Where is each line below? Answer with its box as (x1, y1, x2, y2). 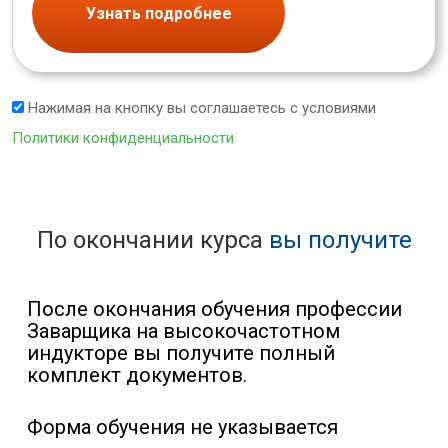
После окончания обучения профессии (27, 297, 402, 322)
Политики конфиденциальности (12, 129, 234, 148)
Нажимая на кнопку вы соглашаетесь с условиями (24, 99, 376, 118)
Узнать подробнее (85, 3, 232, 23)
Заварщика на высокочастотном (27, 319, 340, 344)
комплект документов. (27, 363, 247, 388)
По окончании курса (36, 226, 269, 255)
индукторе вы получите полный (27, 341, 335, 366)
